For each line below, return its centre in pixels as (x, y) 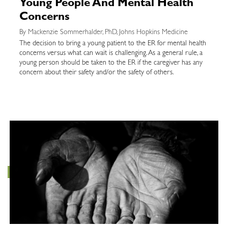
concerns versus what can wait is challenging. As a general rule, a (111, 53)
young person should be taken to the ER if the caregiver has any (111, 63)
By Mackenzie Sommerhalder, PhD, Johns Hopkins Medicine (103, 32)
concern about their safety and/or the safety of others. (97, 73)
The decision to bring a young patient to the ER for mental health (112, 44)
